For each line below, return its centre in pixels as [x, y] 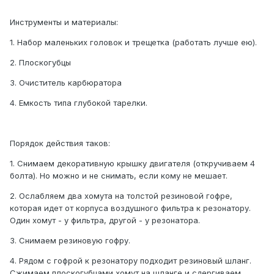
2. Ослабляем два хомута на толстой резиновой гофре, [121, 196]
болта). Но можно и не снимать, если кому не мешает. [119, 176]
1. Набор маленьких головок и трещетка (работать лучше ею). [133, 43]
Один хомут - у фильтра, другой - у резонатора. [105, 220]
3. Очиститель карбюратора [66, 83]
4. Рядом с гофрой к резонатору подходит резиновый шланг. [131, 261]
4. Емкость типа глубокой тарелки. [79, 103]
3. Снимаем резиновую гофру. [70, 241]
